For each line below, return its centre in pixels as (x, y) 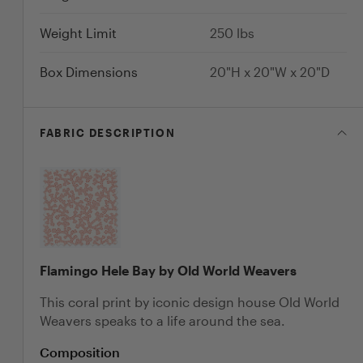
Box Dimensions (89, 71)
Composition (80, 352)
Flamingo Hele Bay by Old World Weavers (168, 270)
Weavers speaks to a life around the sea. (162, 320)
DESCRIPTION (130, 132)
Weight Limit (78, 32)
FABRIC (63, 132)
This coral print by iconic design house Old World (190, 301)
